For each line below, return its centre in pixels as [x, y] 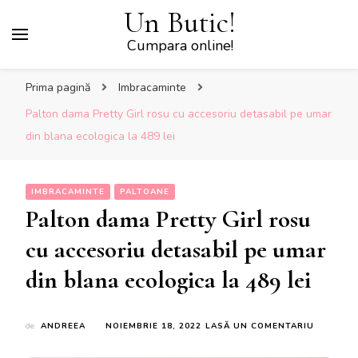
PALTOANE [145, 192]
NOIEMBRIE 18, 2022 [153, 326]
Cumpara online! [180, 46]
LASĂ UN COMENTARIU [260, 326]
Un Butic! [180, 23]
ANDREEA [63, 326]
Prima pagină [58, 88]
